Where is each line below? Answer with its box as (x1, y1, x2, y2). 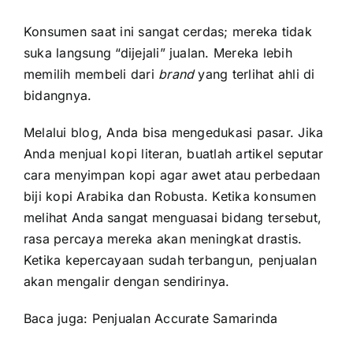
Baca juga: (24, 310, 88, 326)
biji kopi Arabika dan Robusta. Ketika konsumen (24, 188, 317, 204)
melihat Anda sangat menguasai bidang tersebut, (24, 209, 322, 225)
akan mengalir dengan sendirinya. (24, 273, 230, 289)
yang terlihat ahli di (194, 65, 315, 82)
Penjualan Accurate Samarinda (87, 310, 278, 326)
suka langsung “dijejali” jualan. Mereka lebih (24, 44, 292, 61)
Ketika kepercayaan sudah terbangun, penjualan (24, 251, 317, 268)
